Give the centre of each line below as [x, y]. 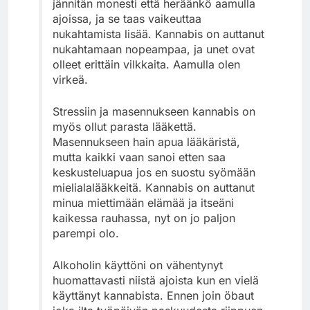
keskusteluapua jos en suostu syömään [154, 172]
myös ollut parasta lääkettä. [125, 126]
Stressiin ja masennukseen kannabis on [154, 111]
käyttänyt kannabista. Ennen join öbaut [153, 295]
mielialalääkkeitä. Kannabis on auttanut [154, 187]
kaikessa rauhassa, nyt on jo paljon [144, 218]
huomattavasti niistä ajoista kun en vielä [156, 280]
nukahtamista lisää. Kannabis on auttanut [158, 34]
